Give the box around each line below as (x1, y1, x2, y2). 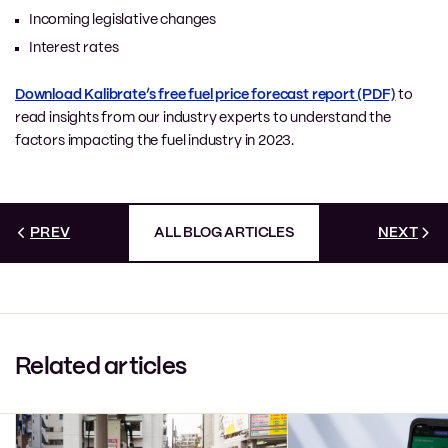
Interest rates (29, 40, 119, 55)
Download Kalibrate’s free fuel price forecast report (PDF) (15, 87, 396, 102)
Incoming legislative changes (29, 12, 216, 27)
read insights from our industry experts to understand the (15, 110, 391, 125)
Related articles (15, 355, 186, 379)
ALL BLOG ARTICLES (154, 225, 294, 240)
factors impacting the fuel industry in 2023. (15, 133, 295, 148)
